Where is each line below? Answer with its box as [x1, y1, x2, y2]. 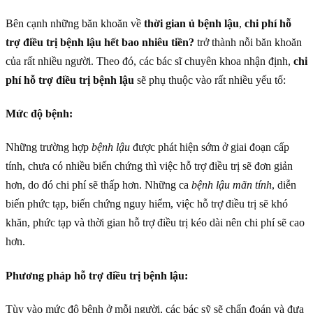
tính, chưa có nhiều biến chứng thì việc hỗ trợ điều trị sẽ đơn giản [6, 160, 293, 173]
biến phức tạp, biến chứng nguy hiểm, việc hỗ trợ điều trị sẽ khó [6, 198, 288, 210]
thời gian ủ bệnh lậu [144, 17, 239, 29]
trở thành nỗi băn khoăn [194, 36, 302, 48]
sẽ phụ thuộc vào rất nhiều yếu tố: [134, 73, 286, 86]
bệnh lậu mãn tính [191, 179, 272, 191]
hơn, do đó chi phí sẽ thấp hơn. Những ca [6, 179, 191, 191]
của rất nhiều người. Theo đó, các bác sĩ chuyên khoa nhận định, [6, 54, 293, 67]
